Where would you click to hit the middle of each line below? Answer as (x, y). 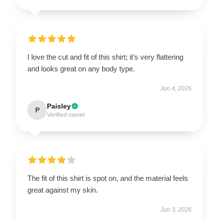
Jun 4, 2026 (176, 88)
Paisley (59, 106)
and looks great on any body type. (81, 69)
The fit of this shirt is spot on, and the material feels (108, 178)
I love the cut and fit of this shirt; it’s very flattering (105, 57)
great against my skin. (63, 190)
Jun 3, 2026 (176, 210)
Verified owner (66, 115)
